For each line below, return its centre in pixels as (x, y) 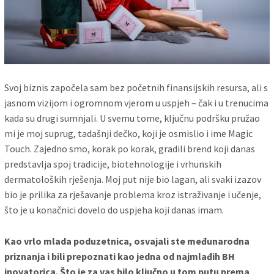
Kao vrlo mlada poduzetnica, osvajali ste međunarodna (127, 241)
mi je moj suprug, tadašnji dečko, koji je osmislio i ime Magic (129, 134)
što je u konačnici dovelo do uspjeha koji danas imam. (114, 210)
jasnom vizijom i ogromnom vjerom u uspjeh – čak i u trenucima (137, 103)
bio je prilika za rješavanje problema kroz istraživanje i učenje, (133, 195)
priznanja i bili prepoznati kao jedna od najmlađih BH (120, 256)
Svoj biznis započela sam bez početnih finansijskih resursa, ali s (136, 88)
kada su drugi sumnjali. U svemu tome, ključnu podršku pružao (132, 118)
